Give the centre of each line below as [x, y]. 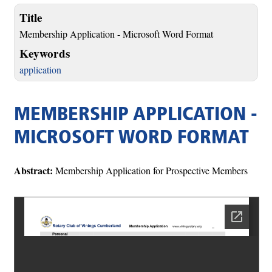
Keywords [45, 53]
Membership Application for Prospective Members [151, 170]
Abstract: [35, 170]
